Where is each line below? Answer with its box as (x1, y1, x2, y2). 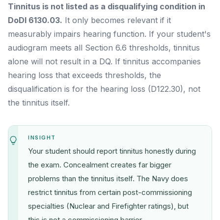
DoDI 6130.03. (8, 15, 62, 25)
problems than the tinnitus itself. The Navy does (28, 173, 188, 183)
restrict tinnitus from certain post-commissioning (28, 187, 192, 197)
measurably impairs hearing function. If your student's (8, 28, 211, 39)
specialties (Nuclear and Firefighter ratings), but (28, 201, 189, 211)
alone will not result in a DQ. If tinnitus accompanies (8, 56, 201, 66)
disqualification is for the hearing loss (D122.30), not (8, 83, 200, 94)
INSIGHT (28, 134, 56, 141)
